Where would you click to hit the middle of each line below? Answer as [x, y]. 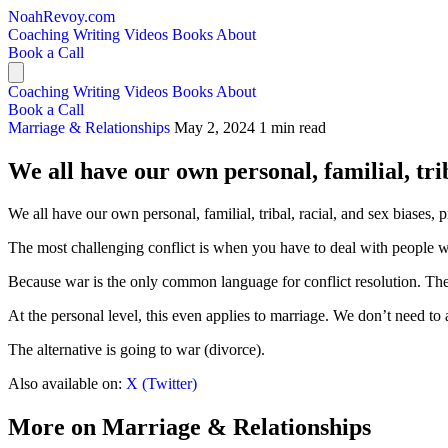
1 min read [292, 127]
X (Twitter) [161, 383]
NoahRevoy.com [61, 16]
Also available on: [67, 383]
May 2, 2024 [214, 127]
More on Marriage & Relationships [189, 426]
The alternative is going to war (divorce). [136, 349]
